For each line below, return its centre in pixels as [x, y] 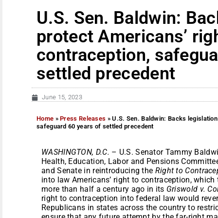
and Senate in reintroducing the [98, 170]
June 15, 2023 [62, 97]
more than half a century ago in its [104, 189]
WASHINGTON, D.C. [75, 152]
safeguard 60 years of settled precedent [95, 126]
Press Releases [83, 118]
